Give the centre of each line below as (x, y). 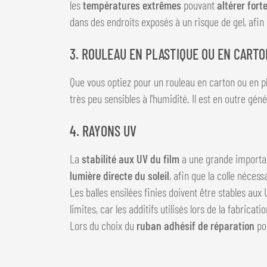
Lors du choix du (103, 225)
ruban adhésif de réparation (195, 225)
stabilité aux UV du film (131, 158)
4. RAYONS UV (103, 131)
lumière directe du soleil (119, 175)
